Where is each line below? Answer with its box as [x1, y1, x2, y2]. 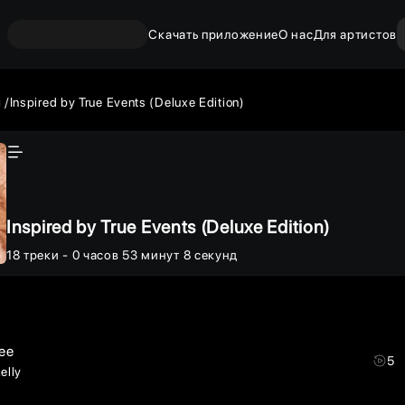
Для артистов [313, 26, 397, 42]
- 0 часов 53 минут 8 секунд [62, 248, 239, 262]
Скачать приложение [148, 26, 279, 42]
